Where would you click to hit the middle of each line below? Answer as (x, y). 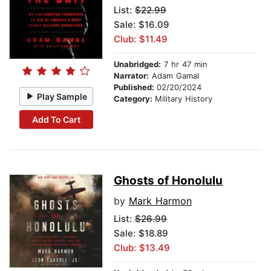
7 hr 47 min (184, 64)
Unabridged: (137, 64)
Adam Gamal (174, 76)
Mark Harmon (160, 201)
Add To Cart (56, 119)
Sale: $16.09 (142, 25)
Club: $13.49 (142, 248)
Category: (134, 99)
